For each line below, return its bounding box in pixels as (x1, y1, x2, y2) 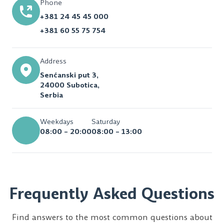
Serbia (40, 89, 63, 100)
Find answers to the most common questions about (11, 211, 212, 223)
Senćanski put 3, (40, 69, 98, 80)
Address (40, 55, 66, 66)
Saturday (91, 116, 120, 126)
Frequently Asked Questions (9, 183, 214, 204)
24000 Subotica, (40, 79, 99, 90)
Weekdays (40, 116, 73, 126)
